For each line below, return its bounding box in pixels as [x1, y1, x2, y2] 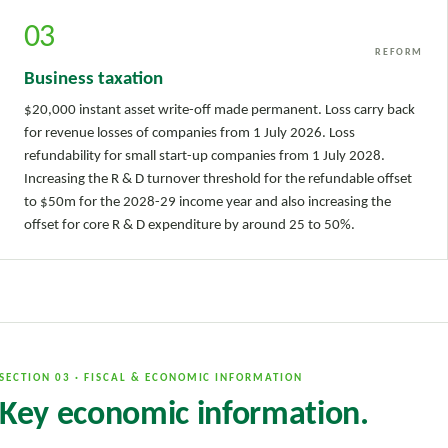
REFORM [375, 46, 424, 58]
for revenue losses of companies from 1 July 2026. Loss [24, 125, 356, 141]
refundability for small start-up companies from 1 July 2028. [24, 148, 386, 164]
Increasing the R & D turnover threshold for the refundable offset [24, 171, 413, 187]
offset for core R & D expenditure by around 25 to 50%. [24, 217, 356, 233]
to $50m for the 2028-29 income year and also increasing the [24, 194, 392, 210]
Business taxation [24, 69, 164, 89]
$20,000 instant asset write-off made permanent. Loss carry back [24, 102, 416, 118]
